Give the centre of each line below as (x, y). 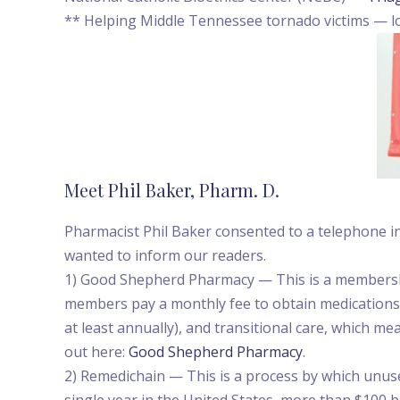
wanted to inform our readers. (165, 255)
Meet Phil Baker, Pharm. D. (172, 189)
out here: (96, 351)
